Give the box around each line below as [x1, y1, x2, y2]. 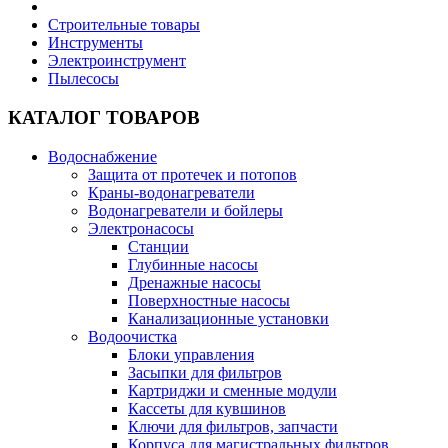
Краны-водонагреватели [88, 183, 255, 201]
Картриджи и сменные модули [128, 381, 337, 399]
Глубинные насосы [128, 255, 258, 273]
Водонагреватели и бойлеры [88, 201, 283, 219]
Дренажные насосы [128, 273, 261, 291]
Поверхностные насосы [128, 291, 290, 309]
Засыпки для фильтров [128, 363, 282, 381]
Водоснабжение [48, 147, 157, 165]
